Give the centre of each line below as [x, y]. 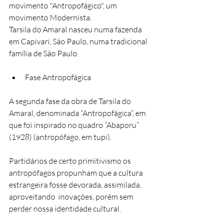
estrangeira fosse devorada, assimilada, [76, 185]
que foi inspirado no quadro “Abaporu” [75, 125]
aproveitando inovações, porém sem [72, 197]
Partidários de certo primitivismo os [71, 161]
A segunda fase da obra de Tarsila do [71, 101]
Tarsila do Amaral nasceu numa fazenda [76, 30]
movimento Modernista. [51, 18]
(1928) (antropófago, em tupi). [60, 137]
